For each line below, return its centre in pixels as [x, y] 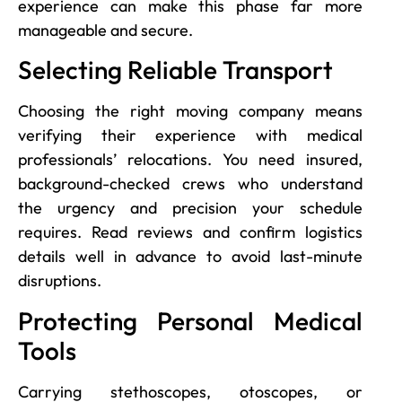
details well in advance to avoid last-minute [190, 257]
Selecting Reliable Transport [175, 70]
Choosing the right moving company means [190, 111]
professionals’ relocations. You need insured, [190, 160]
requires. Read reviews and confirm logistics [190, 232]
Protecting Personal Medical [190, 320]
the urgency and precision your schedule [190, 208]
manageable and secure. [105, 30]
